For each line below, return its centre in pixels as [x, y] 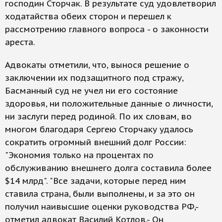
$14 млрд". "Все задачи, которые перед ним [96, 181]
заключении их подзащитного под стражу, [94, 78]
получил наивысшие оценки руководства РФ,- [102, 207]
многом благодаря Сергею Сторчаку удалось [99, 129]
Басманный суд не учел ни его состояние [91, 91]
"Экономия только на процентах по [79, 155]
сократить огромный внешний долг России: [95, 142]
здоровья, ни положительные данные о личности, [109, 104]
